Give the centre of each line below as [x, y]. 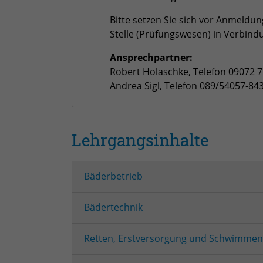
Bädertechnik [113, 208]
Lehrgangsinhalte [140, 141]
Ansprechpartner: [151, 57]
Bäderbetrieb [113, 176]
